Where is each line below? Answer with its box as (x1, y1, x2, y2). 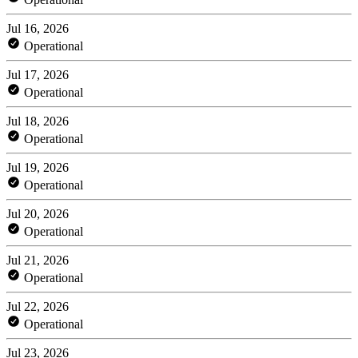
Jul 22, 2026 (6, 299, 69, 313)
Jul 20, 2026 (6, 206, 69, 221)
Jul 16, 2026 (6, 21, 69, 35)
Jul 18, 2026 (6, 113, 69, 128)
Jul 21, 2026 (6, 253, 69, 267)
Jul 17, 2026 (6, 67, 69, 82)
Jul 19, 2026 (6, 160, 69, 174)
